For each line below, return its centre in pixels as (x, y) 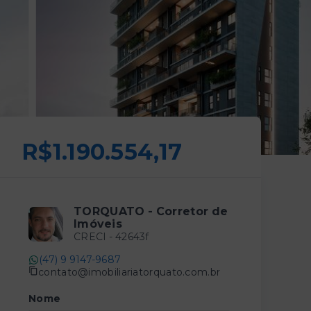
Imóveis (98, 224)
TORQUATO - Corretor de (151, 211)
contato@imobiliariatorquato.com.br (129, 272)
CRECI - (94, 237)
